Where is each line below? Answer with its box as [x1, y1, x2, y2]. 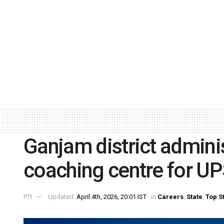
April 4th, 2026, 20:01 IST [76, 193, 146, 201]
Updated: [48, 193, 76, 201]
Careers [157, 193, 183, 201]
